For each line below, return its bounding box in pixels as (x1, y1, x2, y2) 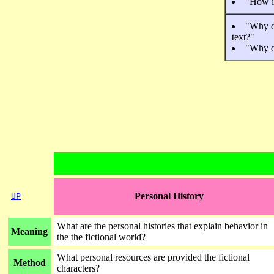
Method (13, 257, 46, 268)
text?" (232, 32, 254, 42)
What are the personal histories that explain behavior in (57, 221, 268, 231)
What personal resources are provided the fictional (57, 252, 250, 262)
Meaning (11, 226, 48, 237)
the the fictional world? (57, 232, 146, 242)
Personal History (134, 191, 204, 201)
